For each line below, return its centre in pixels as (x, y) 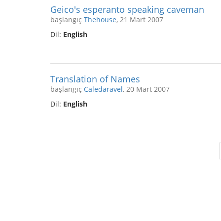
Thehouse (100, 19)
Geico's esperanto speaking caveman (127, 9)
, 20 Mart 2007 (146, 89)
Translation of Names (95, 79)
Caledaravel (103, 89)
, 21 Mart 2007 (140, 19)
